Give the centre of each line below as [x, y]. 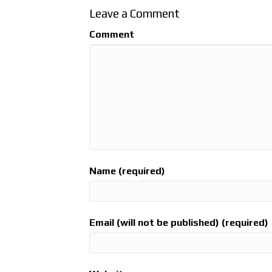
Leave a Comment [134, 13]
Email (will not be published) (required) [179, 223]
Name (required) [127, 171]
